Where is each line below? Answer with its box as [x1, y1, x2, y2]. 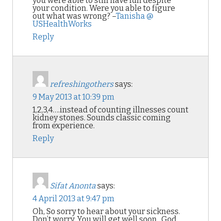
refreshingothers [50, 79, 113, 89]
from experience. [33, 121, 95, 130]
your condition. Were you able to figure [33, 3, 175, 13]
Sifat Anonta [50, 181, 96, 190]
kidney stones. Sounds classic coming [33, 113, 171, 122]
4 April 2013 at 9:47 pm [33, 194, 114, 203]
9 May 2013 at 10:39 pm [33, 92, 114, 102]
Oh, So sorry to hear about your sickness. [33, 207, 180, 216]
